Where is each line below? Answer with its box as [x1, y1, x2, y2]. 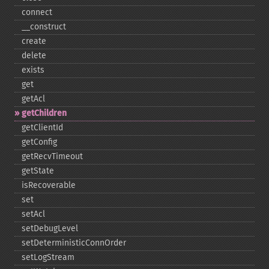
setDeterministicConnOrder [22, 238, 126, 248]
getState [22, 166, 54, 176]
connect [22, 7, 52, 17]
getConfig [22, 137, 57, 147]
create [22, 36, 46, 46]
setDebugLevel [22, 223, 78, 234]
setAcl [22, 209, 45, 219]
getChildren [22, 108, 67, 118]
